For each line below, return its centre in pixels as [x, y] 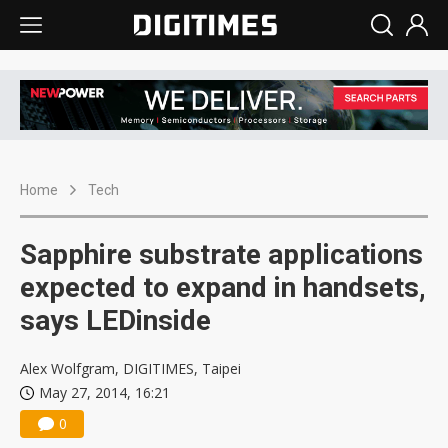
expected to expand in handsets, [223, 288]
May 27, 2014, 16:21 [104, 393]
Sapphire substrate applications [221, 255]
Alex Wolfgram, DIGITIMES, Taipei [130, 369]
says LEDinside [115, 321]
